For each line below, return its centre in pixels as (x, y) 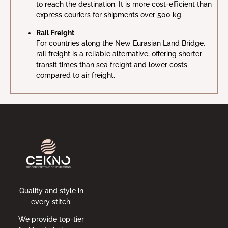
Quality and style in (51, 191)
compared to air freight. (76, 76)
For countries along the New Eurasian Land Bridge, (121, 44)
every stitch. (51, 201)
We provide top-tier (51, 220)
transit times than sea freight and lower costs (112, 65)
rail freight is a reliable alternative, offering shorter (119, 54)
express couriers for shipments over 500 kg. (109, 15)
